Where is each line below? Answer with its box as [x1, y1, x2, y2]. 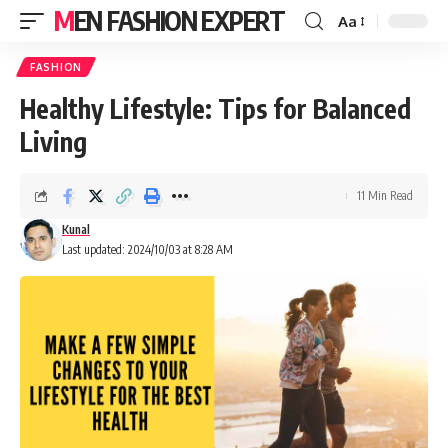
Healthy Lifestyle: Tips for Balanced [20, 92, 411, 125]
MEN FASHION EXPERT [73, 4, 285, 37]
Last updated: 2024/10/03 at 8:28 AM [62, 242, 233, 257]
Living [20, 125, 87, 158]
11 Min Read [357, 188, 413, 203]
